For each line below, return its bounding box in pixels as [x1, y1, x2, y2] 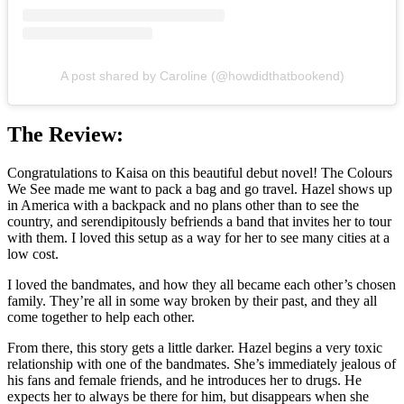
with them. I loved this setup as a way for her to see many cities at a [7, 229, 390, 245]
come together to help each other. [7, 308, 195, 325]
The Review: [7, 122, 129, 146]
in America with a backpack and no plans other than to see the [7, 197, 359, 213]
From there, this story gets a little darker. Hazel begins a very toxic [7, 339, 382, 355]
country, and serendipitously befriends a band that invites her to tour [7, 213, 391, 229]
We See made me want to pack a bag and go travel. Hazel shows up [7, 180, 392, 197]
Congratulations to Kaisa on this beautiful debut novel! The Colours [7, 164, 392, 180]
